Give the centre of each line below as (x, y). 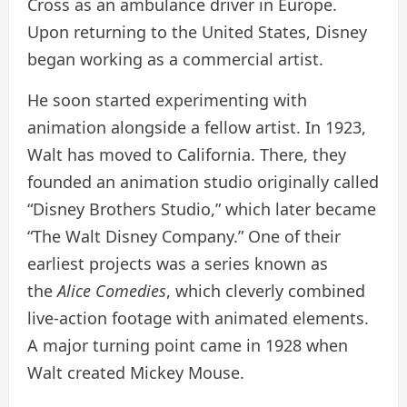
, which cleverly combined (266, 291)
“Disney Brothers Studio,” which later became (202, 209)
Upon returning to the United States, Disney (197, 32)
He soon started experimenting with (167, 100)
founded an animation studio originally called (203, 182)
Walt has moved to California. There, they (187, 155)
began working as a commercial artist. (175, 60)
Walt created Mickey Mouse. (136, 373)
